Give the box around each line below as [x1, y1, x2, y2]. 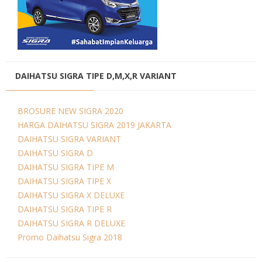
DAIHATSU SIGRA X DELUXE [18, 189, 125, 201]
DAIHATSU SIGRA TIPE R [18, 203, 112, 215]
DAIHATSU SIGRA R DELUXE [18, 217, 125, 229]
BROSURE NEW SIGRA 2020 [18, 105, 123, 116]
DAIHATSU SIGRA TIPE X [18, 175, 111, 187]
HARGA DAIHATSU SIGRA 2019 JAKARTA [18, 119, 171, 130]
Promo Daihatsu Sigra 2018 [18, 231, 122, 243]
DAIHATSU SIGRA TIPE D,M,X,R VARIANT [15, 70, 177, 81]
